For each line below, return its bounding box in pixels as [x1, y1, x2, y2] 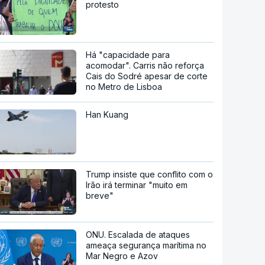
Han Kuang [86, 109, 129, 119]
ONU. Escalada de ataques [86, 230, 190, 240]
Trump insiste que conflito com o [86, 169, 214, 179]
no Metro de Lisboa [86, 81, 163, 92]
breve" [86, 190, 114, 201]
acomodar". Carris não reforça [86, 60, 205, 70]
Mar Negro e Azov [86, 251, 159, 261]
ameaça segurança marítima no [86, 240, 207, 251]
